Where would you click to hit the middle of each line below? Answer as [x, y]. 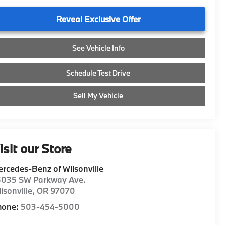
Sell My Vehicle [98, 95]
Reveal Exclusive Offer [98, 19]
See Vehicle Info [98, 48]
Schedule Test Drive [98, 73]
